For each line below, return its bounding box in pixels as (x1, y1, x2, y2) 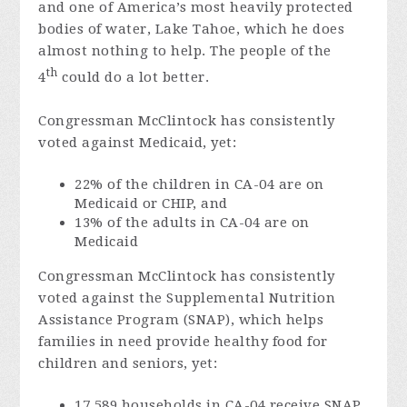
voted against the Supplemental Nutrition (38, 290, 336, 306)
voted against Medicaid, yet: (38, 134, 237, 151)
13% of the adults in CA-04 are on (74, 214, 310, 231)
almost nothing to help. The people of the (38, 43, 332, 59)
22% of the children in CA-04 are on (74, 176, 324, 193)
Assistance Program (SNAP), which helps (38, 312, 324, 328)
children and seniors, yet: (38, 355, 218, 372)
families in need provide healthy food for (38, 333, 328, 350)
